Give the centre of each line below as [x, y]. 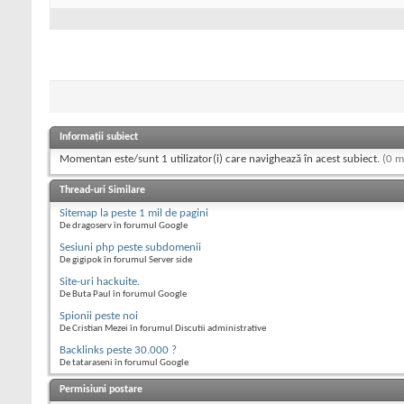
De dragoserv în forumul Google [124, 226]
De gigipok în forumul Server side [126, 261]
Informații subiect [99, 138]
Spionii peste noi [99, 317]
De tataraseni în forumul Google [124, 363]
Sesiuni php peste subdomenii [130, 248]
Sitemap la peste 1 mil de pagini [134, 214]
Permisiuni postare [101, 390]
